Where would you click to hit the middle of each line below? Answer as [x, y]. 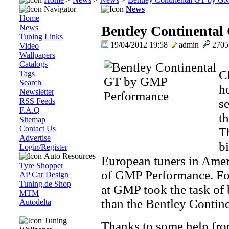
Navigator [59, 9]
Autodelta [35, 202]
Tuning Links [41, 37]
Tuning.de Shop [45, 184]
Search [30, 83]
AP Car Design [44, 175]
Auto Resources [69, 156]
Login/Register [43, 147]
